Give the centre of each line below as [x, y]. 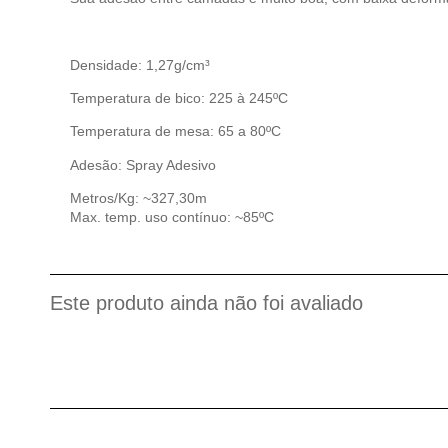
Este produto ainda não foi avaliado [206, 302]
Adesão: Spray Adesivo [143, 164]
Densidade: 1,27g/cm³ [140, 64]
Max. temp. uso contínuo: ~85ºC [172, 217]
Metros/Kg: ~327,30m [138, 198]
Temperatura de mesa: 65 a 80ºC [175, 131]
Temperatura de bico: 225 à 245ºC [179, 98]
